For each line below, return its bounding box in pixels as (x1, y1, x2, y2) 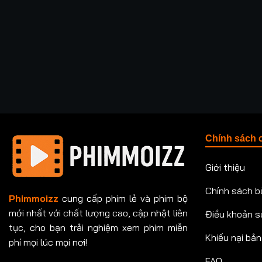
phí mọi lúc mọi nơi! (9, 236, 87, 249)
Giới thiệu (205, 161, 245, 173)
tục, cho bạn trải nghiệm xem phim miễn (9, 222, 188, 234)
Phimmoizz (9, 192, 58, 205)
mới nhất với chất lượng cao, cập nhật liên (9, 207, 188, 219)
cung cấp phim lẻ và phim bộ (58, 192, 188, 205)
